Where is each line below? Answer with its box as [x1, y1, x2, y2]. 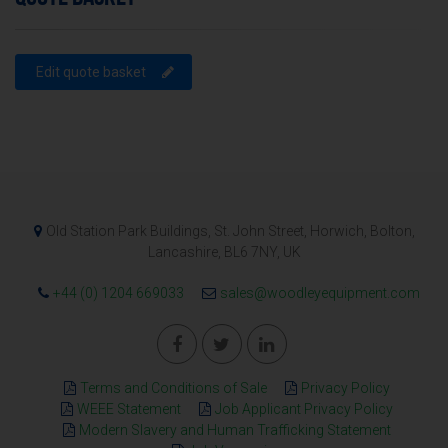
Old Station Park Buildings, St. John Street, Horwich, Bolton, [45, 223, 415, 239]
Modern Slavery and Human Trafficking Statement [78, 422, 391, 438]
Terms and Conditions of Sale [79, 380, 267, 396]
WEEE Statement [76, 401, 181, 417]
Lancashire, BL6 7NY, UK [147, 244, 301, 260]
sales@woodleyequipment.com [220, 285, 420, 301]
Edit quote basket [36, 64, 146, 80]
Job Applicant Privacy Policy [214, 401, 393, 417]
